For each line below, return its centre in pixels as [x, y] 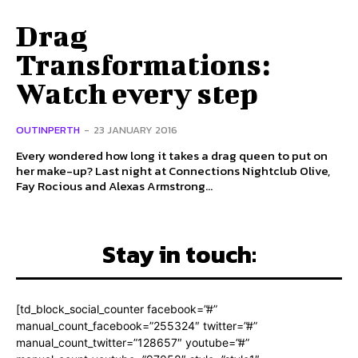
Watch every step [137, 93]
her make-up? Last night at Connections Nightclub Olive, [56, 171]
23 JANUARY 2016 [135, 130]
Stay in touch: [179, 255]
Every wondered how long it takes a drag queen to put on [172, 156]
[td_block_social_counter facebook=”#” [117, 309]
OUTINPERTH [48, 130]
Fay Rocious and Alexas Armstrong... [114, 186]
